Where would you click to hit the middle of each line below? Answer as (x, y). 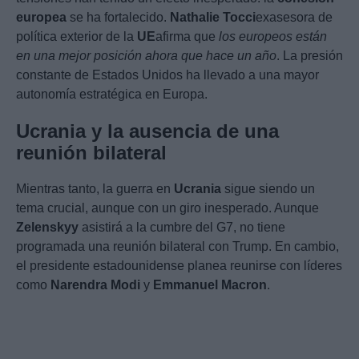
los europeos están (273, 37)
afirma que (187, 37)
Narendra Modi (95, 285)
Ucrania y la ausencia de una (147, 131)
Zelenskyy (47, 228)
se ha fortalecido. (118, 18)
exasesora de (294, 18)
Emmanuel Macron (210, 285)
